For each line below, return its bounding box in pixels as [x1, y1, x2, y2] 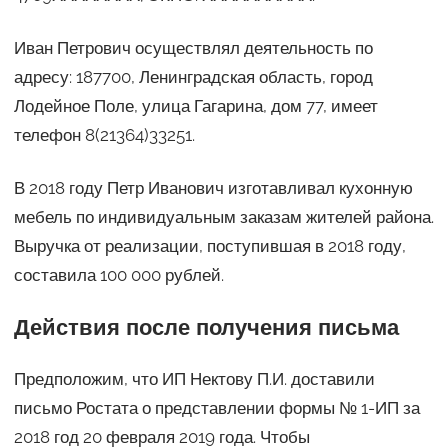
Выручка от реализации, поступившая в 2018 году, [13, 235, 406, 256]
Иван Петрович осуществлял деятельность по [13, 37, 373, 58]
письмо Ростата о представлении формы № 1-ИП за [13, 397, 420, 418]
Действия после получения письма [13, 314, 399, 340]
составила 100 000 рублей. [13, 264, 224, 285]
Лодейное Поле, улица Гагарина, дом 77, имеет [13, 95, 378, 116]
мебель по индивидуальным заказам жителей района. [13, 206, 434, 227]
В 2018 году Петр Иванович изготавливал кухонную [13, 177, 413, 198]
